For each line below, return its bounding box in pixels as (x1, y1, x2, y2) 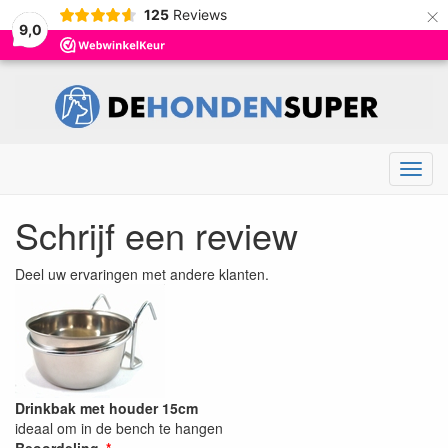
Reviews (172, 6, 227, 23)
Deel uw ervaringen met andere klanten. (15, 263, 269, 284)
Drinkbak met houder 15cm (15, 397, 198, 418)
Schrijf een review (15, 208, 298, 260)
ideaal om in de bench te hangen (15, 417, 223, 438)
